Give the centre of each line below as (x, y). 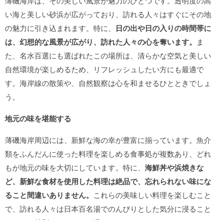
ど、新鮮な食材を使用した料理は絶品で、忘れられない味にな (108, 181)
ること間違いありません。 (49, 195)
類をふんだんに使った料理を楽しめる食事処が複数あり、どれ (108, 153)
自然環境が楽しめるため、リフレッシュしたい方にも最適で (104, 69)
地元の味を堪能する (38, 118)
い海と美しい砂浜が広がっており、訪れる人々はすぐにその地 (108, 14)
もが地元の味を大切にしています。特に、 (75, 167)
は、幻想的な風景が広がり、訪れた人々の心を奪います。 (101, 42)
